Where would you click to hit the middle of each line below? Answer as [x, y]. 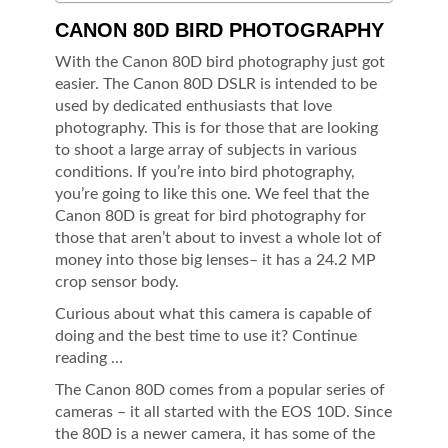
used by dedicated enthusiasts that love [193, 106]
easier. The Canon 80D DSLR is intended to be [216, 84]
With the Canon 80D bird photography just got [220, 62]
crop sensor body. [117, 282]
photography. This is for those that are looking [216, 128]
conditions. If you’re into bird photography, [205, 172]
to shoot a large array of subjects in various [206, 150]
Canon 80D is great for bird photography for [210, 216]
